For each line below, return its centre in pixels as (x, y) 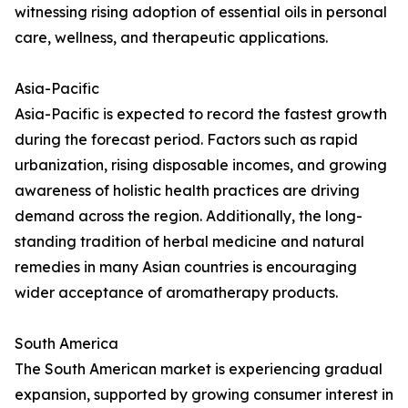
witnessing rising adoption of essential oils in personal (201, 12)
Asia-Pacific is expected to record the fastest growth (201, 114)
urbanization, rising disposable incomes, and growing (201, 165)
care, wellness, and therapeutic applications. (171, 38)
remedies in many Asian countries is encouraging (186, 267)
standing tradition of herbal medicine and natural (189, 242)
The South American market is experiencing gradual (199, 369)
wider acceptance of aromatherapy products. (176, 293)
